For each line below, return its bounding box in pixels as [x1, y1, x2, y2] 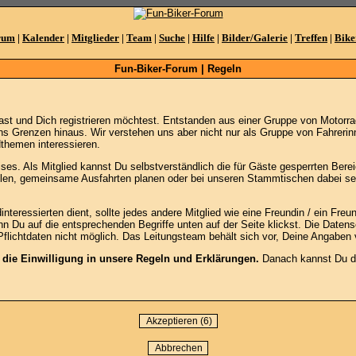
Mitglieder [72, 32, 119, 44]
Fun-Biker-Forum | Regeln [114, 63, 242, 75]
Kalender [22, 32, 64, 44]
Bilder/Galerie [222, 32, 288, 44]
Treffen [295, 32, 327, 44]
